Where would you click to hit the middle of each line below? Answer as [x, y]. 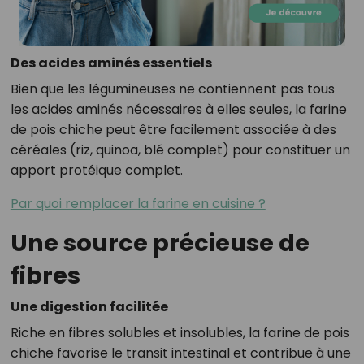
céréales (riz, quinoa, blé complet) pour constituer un [180, 150]
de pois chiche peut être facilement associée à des [173, 130]
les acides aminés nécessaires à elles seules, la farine [178, 110]
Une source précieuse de [160, 243]
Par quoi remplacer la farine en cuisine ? [138, 204]
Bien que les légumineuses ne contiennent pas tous [172, 89]
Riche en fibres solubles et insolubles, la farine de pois [180, 333]
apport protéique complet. [96, 171]
